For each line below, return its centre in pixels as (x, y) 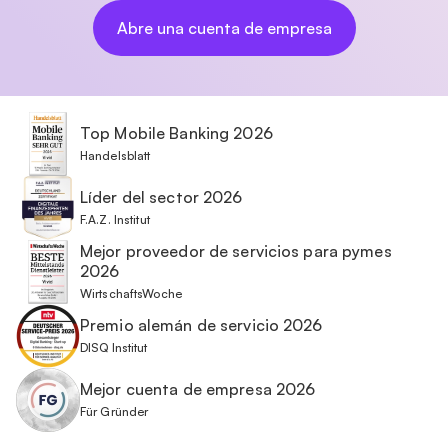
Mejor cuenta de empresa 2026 (198, 389)
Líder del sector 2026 (161, 197)
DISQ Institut (114, 347)
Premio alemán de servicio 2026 (201, 325)
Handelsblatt (115, 155)
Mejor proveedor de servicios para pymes (236, 251)
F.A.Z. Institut (115, 219)
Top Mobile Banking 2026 (176, 133)
